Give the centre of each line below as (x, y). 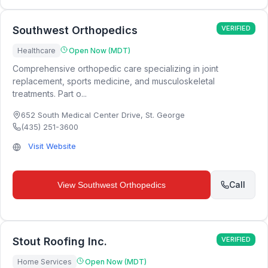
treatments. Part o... (50, 94)
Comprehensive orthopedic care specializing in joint (115, 68)
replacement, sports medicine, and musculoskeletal (114, 81)
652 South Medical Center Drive (81, 115)
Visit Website (52, 146)
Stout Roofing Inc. (60, 241)
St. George (165, 115)
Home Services (45, 262)
